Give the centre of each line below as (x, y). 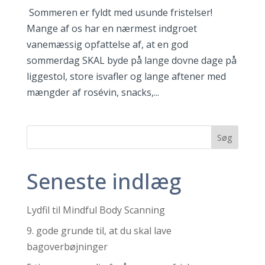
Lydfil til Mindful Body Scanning (96, 210)
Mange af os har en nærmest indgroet (112, 28)
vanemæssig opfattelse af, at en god (107, 44)
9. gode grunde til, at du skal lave (99, 230)
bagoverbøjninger (67, 246)
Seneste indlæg (104, 181)
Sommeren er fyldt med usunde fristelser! (119, 12)
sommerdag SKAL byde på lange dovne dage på (131, 60)
